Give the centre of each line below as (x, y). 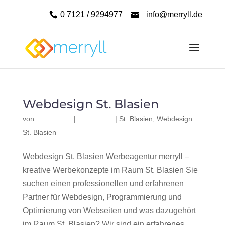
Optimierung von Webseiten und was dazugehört (109, 211)
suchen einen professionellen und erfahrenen (103, 184)
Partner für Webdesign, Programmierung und (102, 197)
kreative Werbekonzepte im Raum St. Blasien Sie (110, 170)
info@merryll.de (175, 14)
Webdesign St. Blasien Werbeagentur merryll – (106, 156)
